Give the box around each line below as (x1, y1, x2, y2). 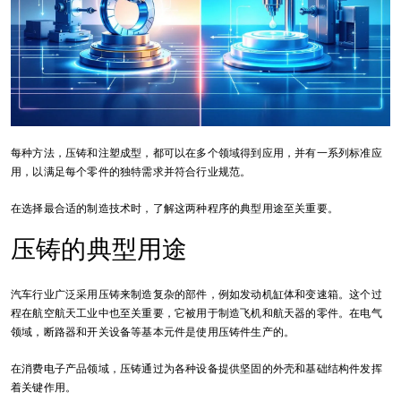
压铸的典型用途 (11, 232, 188, 266)
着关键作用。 (11, 380, 77, 395)
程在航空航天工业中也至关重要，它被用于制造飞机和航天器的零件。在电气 (11, 305, 382, 320)
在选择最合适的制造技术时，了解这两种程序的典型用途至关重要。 (11, 200, 338, 216)
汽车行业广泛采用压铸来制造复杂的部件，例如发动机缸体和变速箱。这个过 (11, 286, 382, 302)
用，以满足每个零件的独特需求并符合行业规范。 (11, 164, 252, 179)
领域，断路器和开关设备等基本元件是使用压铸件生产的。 (11, 324, 295, 339)
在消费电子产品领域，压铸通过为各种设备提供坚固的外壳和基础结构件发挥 (11, 361, 382, 376)
